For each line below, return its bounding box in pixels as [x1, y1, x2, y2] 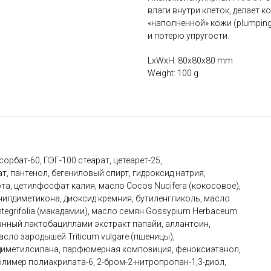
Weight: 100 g [148, 68, 198, 79]
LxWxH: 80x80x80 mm [148, 56, 233, 66]
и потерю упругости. [148, 31, 229, 41]
